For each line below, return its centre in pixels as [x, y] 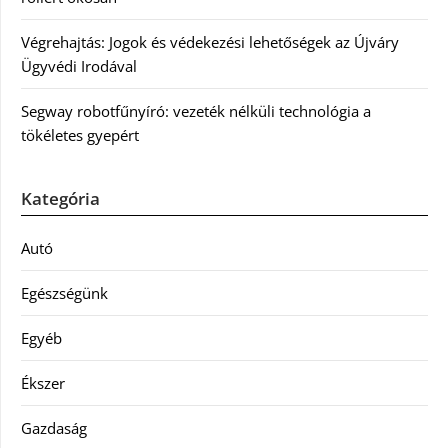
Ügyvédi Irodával [79, 65]
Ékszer [43, 382]
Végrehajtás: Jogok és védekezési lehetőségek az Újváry [210, 41]
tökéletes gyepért [80, 134]
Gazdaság [54, 427]
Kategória [60, 198]
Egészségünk [64, 292]
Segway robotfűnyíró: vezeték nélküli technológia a [196, 110]
